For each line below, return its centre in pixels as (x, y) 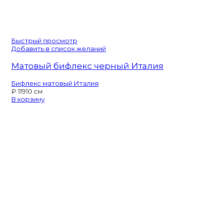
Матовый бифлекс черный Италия (87, 66)
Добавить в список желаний (59, 48)
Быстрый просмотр (44, 40)
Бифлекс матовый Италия (55, 83)
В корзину (28, 99)
